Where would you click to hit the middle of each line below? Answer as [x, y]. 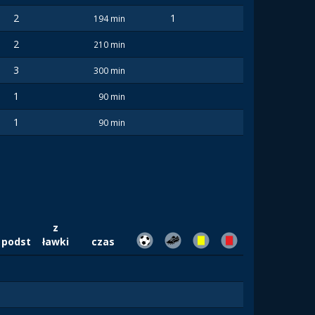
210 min [109, 44]
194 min [109, 18]
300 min [109, 70]
